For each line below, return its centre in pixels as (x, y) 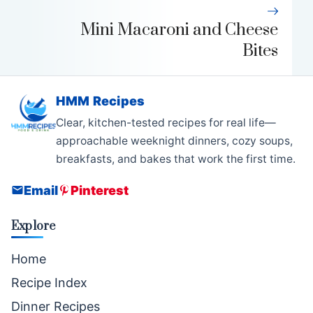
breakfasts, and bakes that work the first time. (176, 159)
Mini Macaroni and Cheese (179, 30)
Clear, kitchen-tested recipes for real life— (166, 123)
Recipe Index (49, 283)
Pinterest (100, 190)
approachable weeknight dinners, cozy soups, (174, 141)
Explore (34, 227)
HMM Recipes (101, 101)
